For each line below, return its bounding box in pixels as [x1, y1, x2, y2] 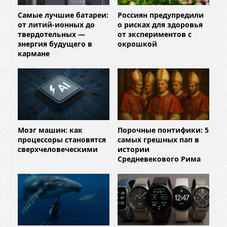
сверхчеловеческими [18, 144, 98, 154]
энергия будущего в [18, 39, 92, 49]
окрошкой [118, 39, 157, 49]
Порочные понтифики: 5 [118, 125, 209, 135]
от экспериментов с [118, 29, 192, 39]
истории [118, 144, 149, 154]
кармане [18, 48, 50, 58]
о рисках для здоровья [118, 19, 203, 29]
